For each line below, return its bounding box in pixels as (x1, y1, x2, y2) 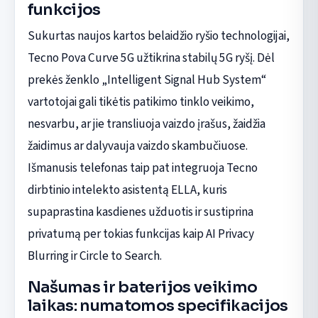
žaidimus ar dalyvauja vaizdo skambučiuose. (27, 136, 248, 155)
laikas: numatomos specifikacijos (27, 295, 288, 315)
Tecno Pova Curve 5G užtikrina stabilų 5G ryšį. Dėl (27, 48, 275, 67)
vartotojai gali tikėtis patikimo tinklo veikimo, (27, 92, 254, 111)
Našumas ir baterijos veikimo (27, 277, 258, 297)
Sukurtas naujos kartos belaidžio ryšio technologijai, (27, 26, 290, 45)
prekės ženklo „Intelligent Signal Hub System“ (27, 70, 267, 89)
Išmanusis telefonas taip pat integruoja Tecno (27, 158, 258, 177)
